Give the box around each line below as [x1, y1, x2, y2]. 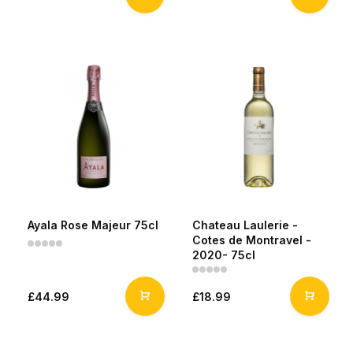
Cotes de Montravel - [192, 233, 311, 247]
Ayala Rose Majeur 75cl [28, 218, 158, 232]
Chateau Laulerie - [192, 218, 298, 232]
